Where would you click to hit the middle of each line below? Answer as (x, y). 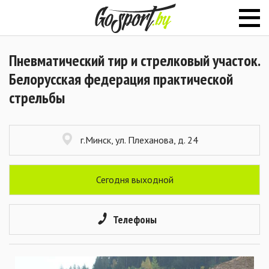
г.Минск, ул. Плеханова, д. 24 (139, 140)
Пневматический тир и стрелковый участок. (134, 60)
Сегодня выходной (134, 180)
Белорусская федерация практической (121, 79)
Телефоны (134, 219)
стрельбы (37, 98)
